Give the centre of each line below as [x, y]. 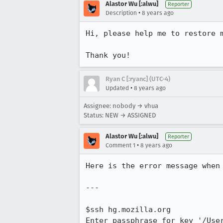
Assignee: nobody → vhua [121, 106]
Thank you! [108, 55]
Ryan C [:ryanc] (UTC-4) [138, 79]
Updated [117, 88]
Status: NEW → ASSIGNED [120, 115]
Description [121, 13]
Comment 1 [120, 145]
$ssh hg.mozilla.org [128, 210]
